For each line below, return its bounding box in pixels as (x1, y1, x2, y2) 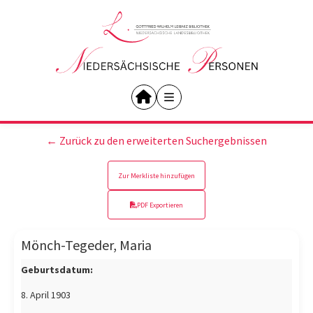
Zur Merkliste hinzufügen (118, 170, 195, 180)
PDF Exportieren (137, 200, 183, 210)
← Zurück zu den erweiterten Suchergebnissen (46, 133, 267, 147)
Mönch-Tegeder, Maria (21, 236, 152, 254)
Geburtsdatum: (21, 263, 93, 276)
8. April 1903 (21, 289, 71, 301)
